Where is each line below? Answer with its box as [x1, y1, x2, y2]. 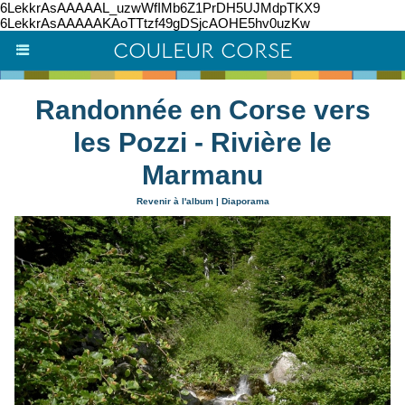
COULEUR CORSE [112, 37, 293, 64]
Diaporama [221, 196, 269, 206]
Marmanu [142, 160, 263, 190]
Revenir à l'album [136, 196, 213, 206]
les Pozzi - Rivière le [73, 127, 332, 157]
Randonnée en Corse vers [34, 95, 371, 125]
